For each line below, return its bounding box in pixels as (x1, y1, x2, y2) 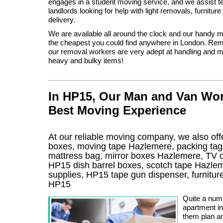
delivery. (48, 15, 75, 24)
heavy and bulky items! (48, 56, 123, 65)
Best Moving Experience (48, 103, 186, 117)
